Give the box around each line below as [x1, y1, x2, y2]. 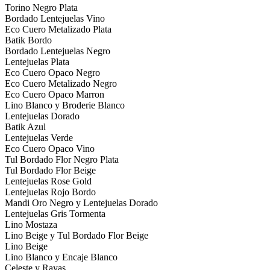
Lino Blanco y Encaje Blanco [5, 251, 118, 262]
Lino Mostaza [5, 219, 57, 230]
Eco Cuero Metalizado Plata [5, 24, 111, 34]
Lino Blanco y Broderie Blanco [5, 99, 125, 110]
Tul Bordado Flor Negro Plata [5, 154, 119, 165]
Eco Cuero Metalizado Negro [5, 78, 117, 89]
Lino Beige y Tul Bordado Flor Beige [5, 230, 148, 240]
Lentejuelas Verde [5, 132, 73, 143]
